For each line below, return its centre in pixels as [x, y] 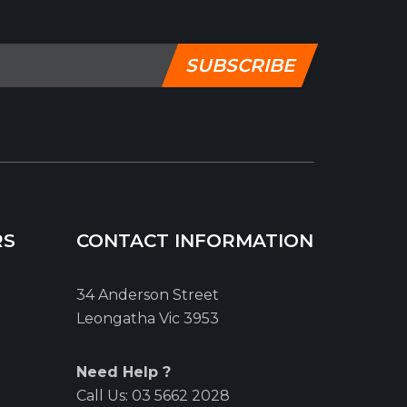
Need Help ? [123, 372]
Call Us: [104, 396]
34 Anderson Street [147, 295]
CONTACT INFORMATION [194, 241]
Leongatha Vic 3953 [147, 318]
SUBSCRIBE [239, 65]
